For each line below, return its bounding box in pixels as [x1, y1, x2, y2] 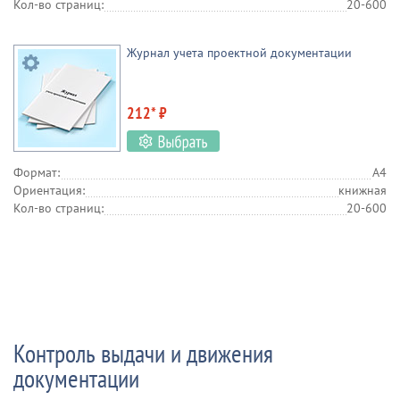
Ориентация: [13, 182, 85, 198]
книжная [338, 182, 387, 198]
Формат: [13, 164, 60, 180]
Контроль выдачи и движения [13, 337, 273, 370]
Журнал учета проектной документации [127, 45, 352, 61]
